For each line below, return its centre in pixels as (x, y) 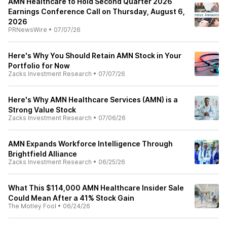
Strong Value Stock (42, 110)
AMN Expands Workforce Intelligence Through (90, 144)
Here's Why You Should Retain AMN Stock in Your (95, 55)
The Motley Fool (32, 206)
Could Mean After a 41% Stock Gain (71, 198)
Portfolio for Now (39, 66)
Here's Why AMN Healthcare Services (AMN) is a (93, 100)
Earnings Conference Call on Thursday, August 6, (97, 11)
